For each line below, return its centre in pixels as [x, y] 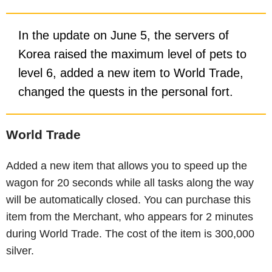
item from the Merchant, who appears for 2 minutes [130, 216]
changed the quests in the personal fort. [126, 91]
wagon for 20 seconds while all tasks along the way [130, 182]
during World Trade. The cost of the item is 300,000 [130, 233]
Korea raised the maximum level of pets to [132, 54]
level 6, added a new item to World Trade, [131, 73]
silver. [20, 250]
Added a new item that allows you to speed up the [127, 165]
